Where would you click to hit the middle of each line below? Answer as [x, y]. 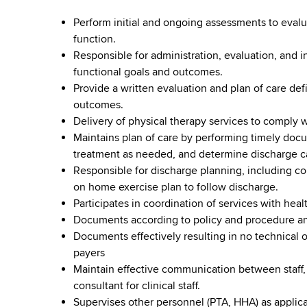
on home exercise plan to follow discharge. [176, 187]
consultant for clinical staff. [137, 286]
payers [89, 253]
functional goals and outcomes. [148, 72]
